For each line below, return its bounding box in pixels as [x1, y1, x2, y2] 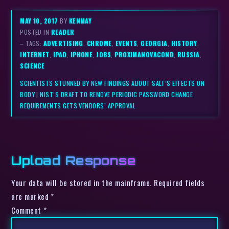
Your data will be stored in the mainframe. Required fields [11, 176, 205, 188]
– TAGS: [20, 38, 43, 48]
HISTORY [171, 38, 197, 48]
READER [51, 27, 75, 37]
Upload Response [11, 152, 136, 168]
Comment [11, 204, 44, 216]
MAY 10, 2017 [20, 15, 60, 26]
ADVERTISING [43, 38, 83, 48]
